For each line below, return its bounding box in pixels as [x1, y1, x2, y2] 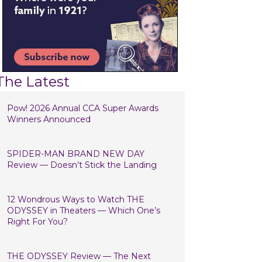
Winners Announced [7, 114, 91, 125]
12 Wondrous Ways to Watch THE [7, 194, 144, 205]
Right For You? [7, 216, 68, 227]
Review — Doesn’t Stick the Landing [7, 160, 157, 170]
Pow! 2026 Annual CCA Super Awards [7, 103, 158, 113]
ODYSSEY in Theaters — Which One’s [7, 205, 160, 216]
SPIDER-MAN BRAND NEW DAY [7, 149, 144, 159]
